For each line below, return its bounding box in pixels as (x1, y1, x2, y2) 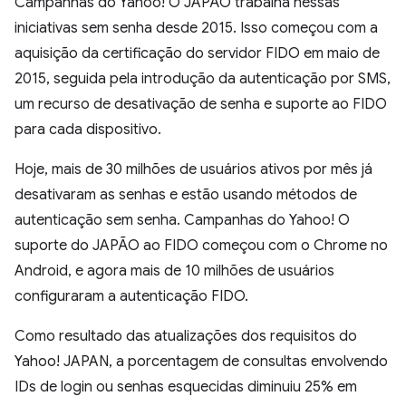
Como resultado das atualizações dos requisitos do (14, 327, 357, 346)
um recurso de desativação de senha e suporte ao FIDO (14, 95, 387, 114)
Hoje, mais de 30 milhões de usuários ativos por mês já (14, 160, 372, 179)
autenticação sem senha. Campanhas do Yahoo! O (14, 211, 350, 230)
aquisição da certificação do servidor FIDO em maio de (14, 44, 380, 63)
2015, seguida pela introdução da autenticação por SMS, (14, 70, 391, 89)
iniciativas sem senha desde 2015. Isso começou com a (14, 19, 378, 38)
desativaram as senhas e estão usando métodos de (14, 186, 357, 205)
